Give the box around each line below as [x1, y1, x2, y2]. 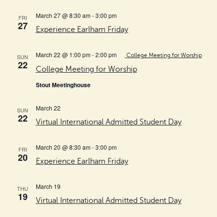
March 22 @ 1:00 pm [35, 50, 91, 59]
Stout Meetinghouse [35, 80, 91, 89]
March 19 [35, 182, 61, 190]
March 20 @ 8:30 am [35, 142, 91, 151]
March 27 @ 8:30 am [35, 11, 91, 19]
